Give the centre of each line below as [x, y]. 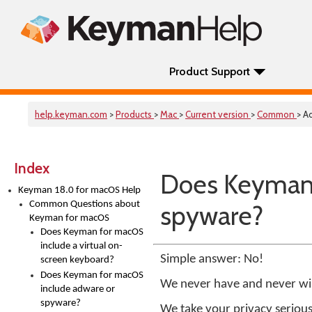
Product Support [210, 71]
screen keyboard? [77, 260]
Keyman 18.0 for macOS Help [79, 190]
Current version [218, 114]
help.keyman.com [71, 114]
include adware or [78, 289]
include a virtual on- [81, 246]
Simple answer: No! [212, 259]
